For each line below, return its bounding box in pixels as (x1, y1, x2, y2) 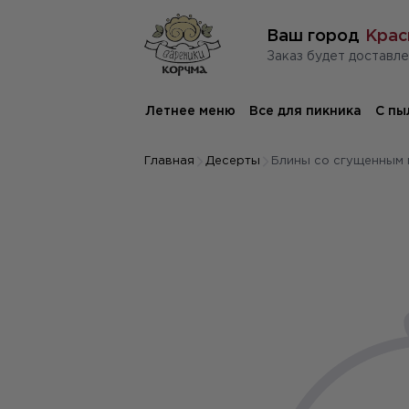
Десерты (204, 156, 260, 166)
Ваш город (266, 29, 360, 44)
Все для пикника (248, 106, 362, 117)
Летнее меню (144, 106, 236, 117)
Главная (143, 156, 194, 166)
